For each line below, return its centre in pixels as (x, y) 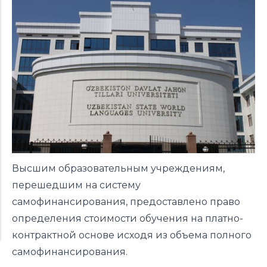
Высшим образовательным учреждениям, (118, 168)
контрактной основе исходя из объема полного (132, 235)
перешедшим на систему (76, 185)
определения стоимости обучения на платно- (128, 218)
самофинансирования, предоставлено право (126, 201)
